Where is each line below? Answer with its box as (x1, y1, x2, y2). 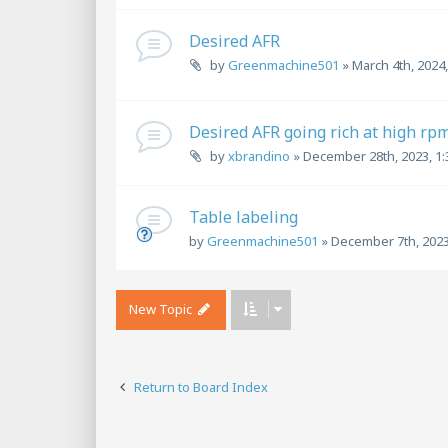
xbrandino (228, 147, 290, 166)
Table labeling (189, 206, 298, 229)
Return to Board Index (134, 378, 268, 397)
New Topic (129, 300, 192, 319)
